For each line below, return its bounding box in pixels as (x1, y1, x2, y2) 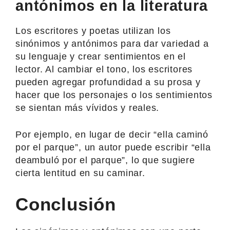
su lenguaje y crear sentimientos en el (15, 51, 186, 62)
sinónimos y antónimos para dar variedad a (15, 38, 209, 49)
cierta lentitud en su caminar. (15, 167, 145, 178)
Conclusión (15, 194, 116, 214)
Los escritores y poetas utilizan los (15, 25, 171, 36)
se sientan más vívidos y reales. (15, 102, 160, 113)
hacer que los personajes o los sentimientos (15, 89, 213, 100)
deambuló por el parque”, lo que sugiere (15, 155, 195, 165)
